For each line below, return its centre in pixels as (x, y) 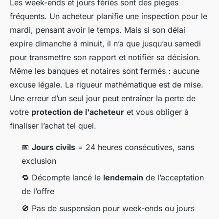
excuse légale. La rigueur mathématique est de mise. (107, 85)
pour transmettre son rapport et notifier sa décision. (105, 57)
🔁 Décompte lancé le (62, 178)
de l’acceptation (174, 178)
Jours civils (54, 147)
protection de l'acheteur (78, 112)
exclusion (39, 161)
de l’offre (38, 191)
